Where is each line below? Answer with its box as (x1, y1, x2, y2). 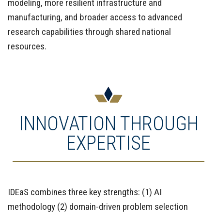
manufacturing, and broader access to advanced (8, 11, 182, 23)
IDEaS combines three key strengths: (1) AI (8, 186, 162, 198)
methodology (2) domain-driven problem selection (8, 201, 188, 212)
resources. (8, 40, 46, 52)
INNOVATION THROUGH (18, 112, 199, 135)
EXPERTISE (66, 131, 151, 155)
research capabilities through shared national (8, 26, 171, 37)
